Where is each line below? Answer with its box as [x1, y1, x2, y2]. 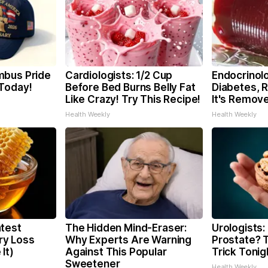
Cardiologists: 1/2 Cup [65, 69, 173, 81]
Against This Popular [65, 246, 167, 258]
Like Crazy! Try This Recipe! [65, 93, 201, 105]
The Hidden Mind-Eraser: [65, 222, 187, 234]
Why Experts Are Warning [65, 234, 192, 246]
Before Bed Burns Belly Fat [65, 81, 196, 93]
